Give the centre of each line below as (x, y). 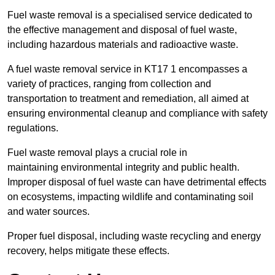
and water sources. (48, 212)
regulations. (33, 128)
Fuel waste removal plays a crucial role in (97, 153)
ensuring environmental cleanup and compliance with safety (137, 114)
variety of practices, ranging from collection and (109, 84)
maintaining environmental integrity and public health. (123, 168)
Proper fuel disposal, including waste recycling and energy (134, 236)
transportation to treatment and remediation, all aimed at (128, 99)
